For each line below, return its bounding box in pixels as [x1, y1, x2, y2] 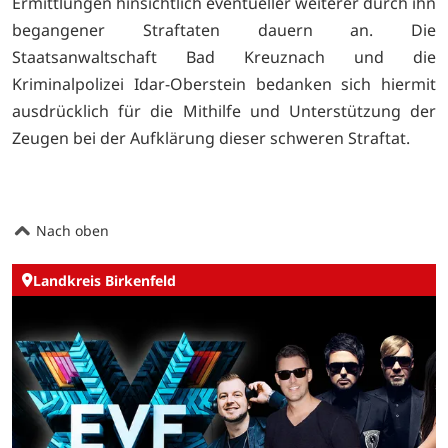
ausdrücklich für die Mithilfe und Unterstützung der [12, 99, 436, 122]
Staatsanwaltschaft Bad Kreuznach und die [12, 45, 436, 68]
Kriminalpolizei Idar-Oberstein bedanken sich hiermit [12, 72, 436, 95]
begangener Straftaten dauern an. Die [12, 18, 436, 41]
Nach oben [32, 220, 109, 240]
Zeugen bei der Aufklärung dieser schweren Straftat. [12, 126, 410, 149]
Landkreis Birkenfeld [33, 270, 176, 290]
